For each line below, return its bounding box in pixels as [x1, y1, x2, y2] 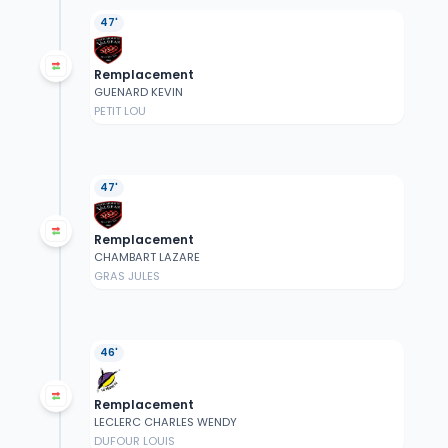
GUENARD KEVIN [93, 84, 183, 101]
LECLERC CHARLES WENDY [93, 414, 237, 431]
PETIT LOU [93, 103, 146, 120]
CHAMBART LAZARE [93, 249, 200, 266]
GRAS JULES [93, 268, 160, 285]
